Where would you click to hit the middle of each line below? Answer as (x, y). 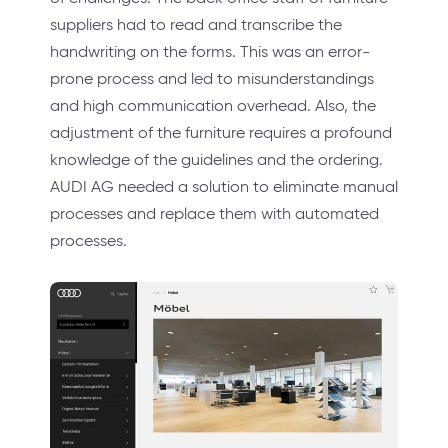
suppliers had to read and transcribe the (196, 24)
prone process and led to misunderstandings (212, 78)
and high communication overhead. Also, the (213, 105)
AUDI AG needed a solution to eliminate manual (224, 186)
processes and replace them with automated (214, 213)
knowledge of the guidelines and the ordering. (216, 159)
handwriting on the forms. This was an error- (210, 51)
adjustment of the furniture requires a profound (221, 132)
